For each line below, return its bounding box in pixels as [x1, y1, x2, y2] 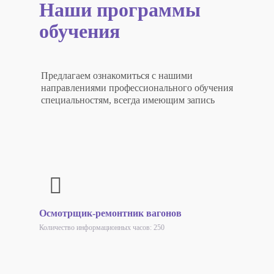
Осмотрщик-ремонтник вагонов [39, 207, 182, 218]
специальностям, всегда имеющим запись [41, 94, 215, 105]
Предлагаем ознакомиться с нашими [41, 70, 193, 81]
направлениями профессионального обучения [41, 82, 233, 93]
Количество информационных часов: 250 [39, 223, 165, 232]
